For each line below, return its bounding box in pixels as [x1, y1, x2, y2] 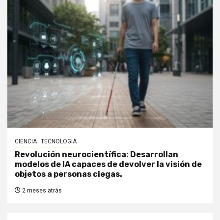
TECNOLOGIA [41, 138, 77, 145]
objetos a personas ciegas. [15, 169, 122, 179]
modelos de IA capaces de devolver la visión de [15, 160, 202, 169]
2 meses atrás [21, 187, 62, 194]
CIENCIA [15, 138, 37, 145]
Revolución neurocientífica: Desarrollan [15, 150, 178, 160]
